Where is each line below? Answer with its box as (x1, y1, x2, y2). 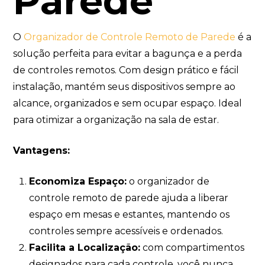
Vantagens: (13, 144, 70, 156)
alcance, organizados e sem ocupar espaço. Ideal (13, 97, 243, 109)
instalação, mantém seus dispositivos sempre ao (13, 80, 236, 92)
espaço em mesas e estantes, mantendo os (28, 208, 230, 220)
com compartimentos (140, 241, 244, 253)
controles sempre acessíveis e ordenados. (28, 225, 223, 237)
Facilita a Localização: (28, 241, 140, 253)
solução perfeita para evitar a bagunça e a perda (13, 47, 243, 59)
